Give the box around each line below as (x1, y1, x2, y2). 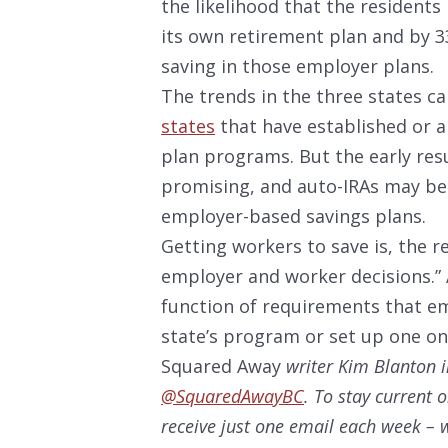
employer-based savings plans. (161, 204, 426, 229)
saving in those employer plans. (161, 54, 434, 79)
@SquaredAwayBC (161, 384, 304, 409)
